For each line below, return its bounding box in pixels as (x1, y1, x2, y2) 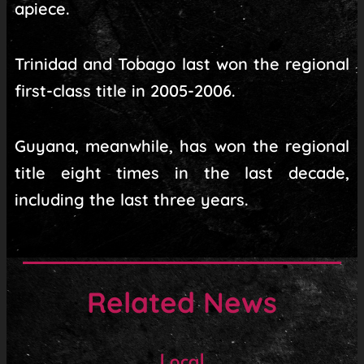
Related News (87, 284, 277, 321)
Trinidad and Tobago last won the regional (14, 54, 350, 75)
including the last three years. (14, 189, 249, 210)
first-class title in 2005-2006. (14, 80, 236, 102)
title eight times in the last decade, (14, 162, 350, 184)
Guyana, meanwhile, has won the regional (14, 136, 350, 157)
